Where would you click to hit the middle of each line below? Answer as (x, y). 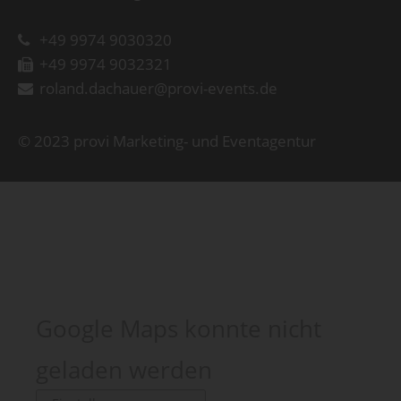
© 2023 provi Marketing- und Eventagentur (167, 141)
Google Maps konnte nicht (179, 328)
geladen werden (124, 369)
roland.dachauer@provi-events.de (158, 88)
